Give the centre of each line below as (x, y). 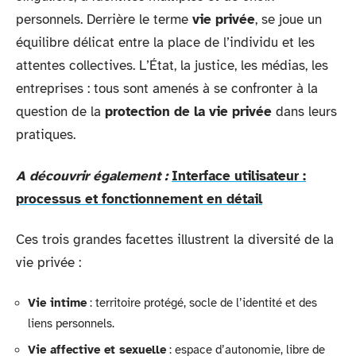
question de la (60, 112)
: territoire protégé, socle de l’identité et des (202, 302)
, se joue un (288, 19)
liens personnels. (71, 323)
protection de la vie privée (188, 112)
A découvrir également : (92, 176)
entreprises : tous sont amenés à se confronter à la (167, 89)
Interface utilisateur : (239, 176)
